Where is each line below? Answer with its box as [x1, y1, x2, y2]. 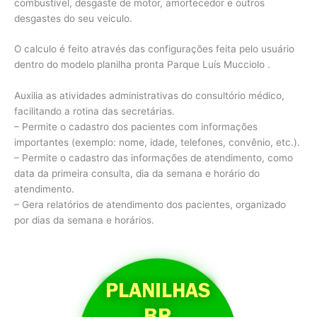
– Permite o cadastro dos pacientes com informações [14, 121, 258, 133]
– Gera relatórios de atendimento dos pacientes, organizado [14, 199, 286, 211]
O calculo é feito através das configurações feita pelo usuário [14, 43, 294, 55]
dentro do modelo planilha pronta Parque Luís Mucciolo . [14, 59, 270, 71]
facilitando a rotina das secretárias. [14, 105, 175, 117]
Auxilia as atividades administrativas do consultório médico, [14, 90, 284, 102]
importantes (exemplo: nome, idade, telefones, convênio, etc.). [14, 137, 300, 149]
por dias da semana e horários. [14, 214, 154, 226]
